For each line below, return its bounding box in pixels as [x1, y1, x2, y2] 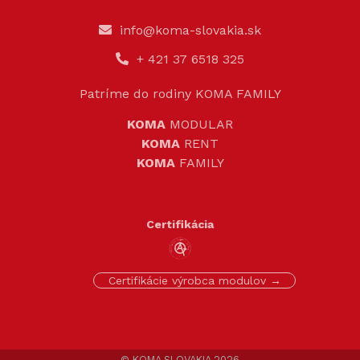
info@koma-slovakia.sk [120, 22, 262, 39]
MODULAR [166, 117, 233, 133]
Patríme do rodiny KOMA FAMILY [79, 86, 281, 102]
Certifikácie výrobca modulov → [108, 274, 281, 288]
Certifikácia [146, 218, 214, 231]
